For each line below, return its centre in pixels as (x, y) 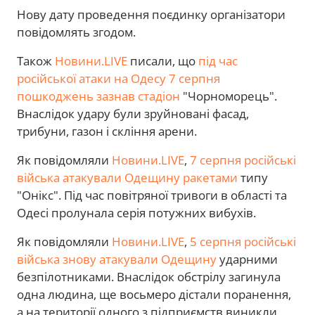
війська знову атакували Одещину (117, 259)
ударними (247, 259)
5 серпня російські (243, 241)
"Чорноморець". (229, 96)
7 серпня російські (243, 160)
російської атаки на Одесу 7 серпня (118, 78)
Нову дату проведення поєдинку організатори (151, 14)
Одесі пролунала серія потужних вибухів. (136, 212)
